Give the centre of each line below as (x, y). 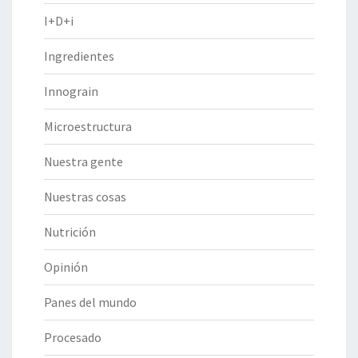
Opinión (66, 267)
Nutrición (70, 231)
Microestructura (88, 126)
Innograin (71, 91)
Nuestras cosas (85, 196)
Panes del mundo (90, 302)
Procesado (73, 337)
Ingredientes (79, 56)
